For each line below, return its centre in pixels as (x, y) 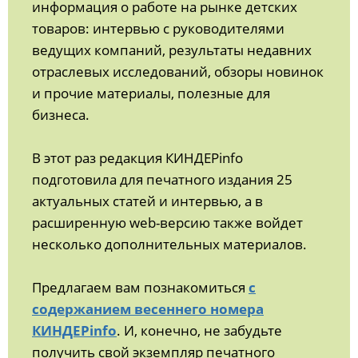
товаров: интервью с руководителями (158, 29)
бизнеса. (61, 115)
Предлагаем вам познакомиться (140, 288)
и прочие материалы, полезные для (151, 93)
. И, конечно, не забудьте (199, 331)
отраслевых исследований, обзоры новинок (178, 72)
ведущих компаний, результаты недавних (172, 50)
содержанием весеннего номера (148, 309)
